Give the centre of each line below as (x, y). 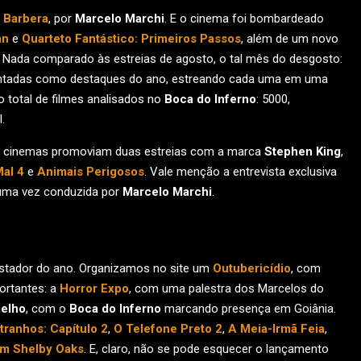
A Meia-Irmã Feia (276, 329)
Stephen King (303, 151)
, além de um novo (290, 39)
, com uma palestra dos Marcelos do (226, 288)
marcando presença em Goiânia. (249, 309)
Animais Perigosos (91, 172)
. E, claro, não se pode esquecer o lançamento (206, 349)
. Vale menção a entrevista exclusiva (241, 172)
